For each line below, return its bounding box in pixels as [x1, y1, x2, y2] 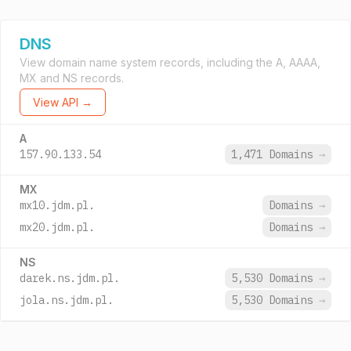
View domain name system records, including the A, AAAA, [20, 56, 320, 69]
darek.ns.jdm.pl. [20, 271, 120, 285]
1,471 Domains [231, 147, 319, 161]
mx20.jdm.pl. [20, 220, 95, 234]
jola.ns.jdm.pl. [20, 293, 114, 307]
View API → [33, 96, 92, 109]
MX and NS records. [20, 71, 124, 85]
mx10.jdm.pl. [20, 198, 95, 212]
